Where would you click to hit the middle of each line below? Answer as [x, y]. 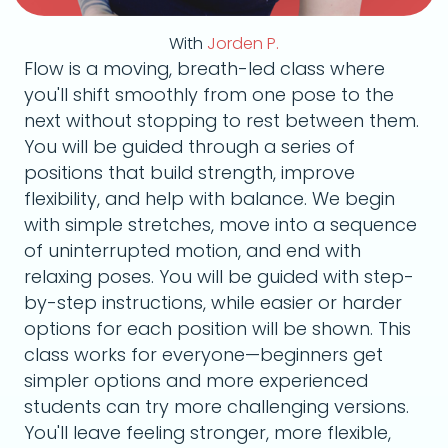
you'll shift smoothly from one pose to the [209, 94]
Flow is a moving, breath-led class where [204, 68]
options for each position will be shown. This [217, 328]
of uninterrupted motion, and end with [192, 250]
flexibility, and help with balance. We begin [209, 198]
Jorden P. [243, 43]
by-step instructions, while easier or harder [213, 302]
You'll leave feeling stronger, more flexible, [207, 432]
